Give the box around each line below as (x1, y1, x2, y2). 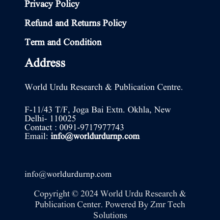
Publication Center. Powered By (35, 197, 150, 213)
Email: (25, 131, 51, 143)
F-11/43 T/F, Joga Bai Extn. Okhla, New (25, 104, 171, 117)
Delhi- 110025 (25, 113, 76, 126)
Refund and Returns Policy (25, 17, 127, 30)
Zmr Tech (150, 197, 185, 213)
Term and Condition (25, 36, 102, 50)
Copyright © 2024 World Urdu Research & (34, 186, 186, 202)
